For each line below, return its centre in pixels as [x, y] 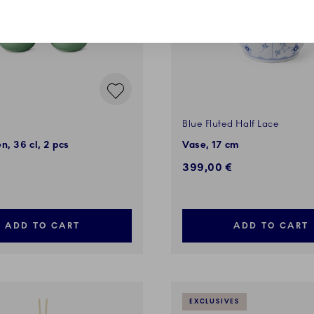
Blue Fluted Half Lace [231, 124]
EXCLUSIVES [214, 302]
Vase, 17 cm [211, 145]
